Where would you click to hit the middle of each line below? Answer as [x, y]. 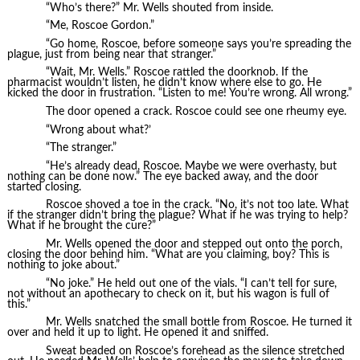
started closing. [44, 187]
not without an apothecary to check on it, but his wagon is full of [168, 294]
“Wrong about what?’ [98, 130]
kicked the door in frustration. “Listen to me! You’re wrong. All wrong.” [179, 94]
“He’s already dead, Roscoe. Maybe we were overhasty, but [191, 166]
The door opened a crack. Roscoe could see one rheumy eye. [196, 111]
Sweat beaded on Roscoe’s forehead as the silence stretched [195, 351]
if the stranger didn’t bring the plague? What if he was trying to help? [177, 216]
